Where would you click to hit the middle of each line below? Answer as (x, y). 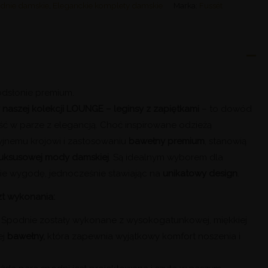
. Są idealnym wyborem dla (166, 157)
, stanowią (226, 141)
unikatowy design (200, 173)
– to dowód (227, 109)
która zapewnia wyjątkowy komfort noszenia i (143, 236)
